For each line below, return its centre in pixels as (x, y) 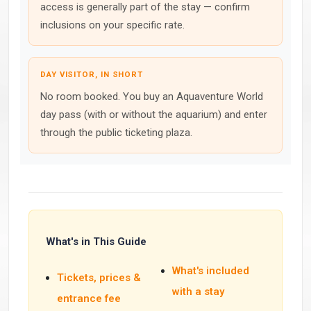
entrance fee (89, 299)
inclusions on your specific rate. (112, 25)
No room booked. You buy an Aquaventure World (152, 96)
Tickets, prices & (99, 278)
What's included (211, 271)
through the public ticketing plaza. (116, 133)
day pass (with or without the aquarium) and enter (154, 115)
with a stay (198, 292)
